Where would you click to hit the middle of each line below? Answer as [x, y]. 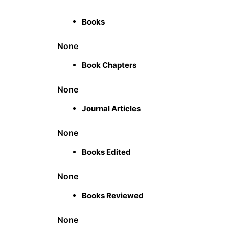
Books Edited [106, 152]
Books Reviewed [113, 196]
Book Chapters [109, 65]
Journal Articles [111, 109]
